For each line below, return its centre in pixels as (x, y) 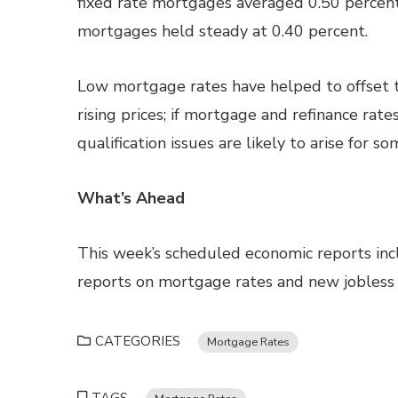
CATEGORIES (138, 341)
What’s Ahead (131, 198)
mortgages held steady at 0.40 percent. (223, 31)
